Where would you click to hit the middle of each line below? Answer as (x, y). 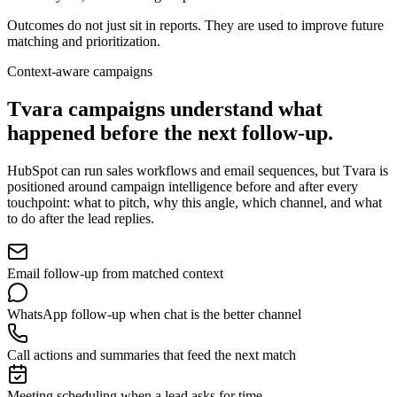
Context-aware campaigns (80, 71)
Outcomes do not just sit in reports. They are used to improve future (195, 25)
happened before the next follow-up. (170, 132)
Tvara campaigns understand (140, 109)
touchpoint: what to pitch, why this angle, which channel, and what (195, 202)
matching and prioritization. (84, 41)
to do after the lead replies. (81, 218)
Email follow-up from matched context (115, 273)
